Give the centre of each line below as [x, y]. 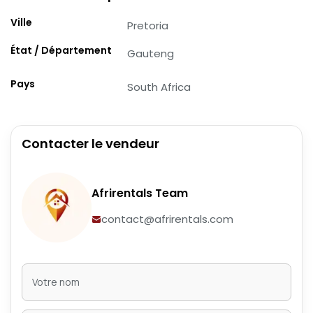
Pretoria [148, 25]
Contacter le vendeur [90, 143]
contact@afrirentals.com [167, 219]
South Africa [159, 87]
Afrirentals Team [140, 194]
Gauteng [151, 53]
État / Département [61, 50]
